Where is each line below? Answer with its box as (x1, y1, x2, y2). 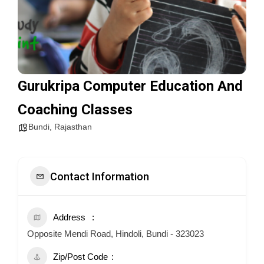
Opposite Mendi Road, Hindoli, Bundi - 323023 (27, 229, 204, 239)
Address (53, 212, 85, 222)
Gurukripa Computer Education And (18, 78, 243, 94)
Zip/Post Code (53, 252, 108, 262)
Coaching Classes (18, 101, 133, 118)
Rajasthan (54, 122, 92, 131)
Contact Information (50, 170, 149, 183)
